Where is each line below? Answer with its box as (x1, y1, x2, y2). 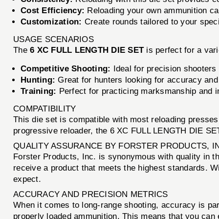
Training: (21, 86, 57, 96)
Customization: (21, 17, 82, 26)
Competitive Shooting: (21, 64, 111, 73)
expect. (13, 174, 41, 184)
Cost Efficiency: (21, 5, 85, 15)
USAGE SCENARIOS (13, 34, 94, 44)
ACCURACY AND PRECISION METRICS (13, 189, 168, 199)
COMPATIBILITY (13, 104, 76, 113)
